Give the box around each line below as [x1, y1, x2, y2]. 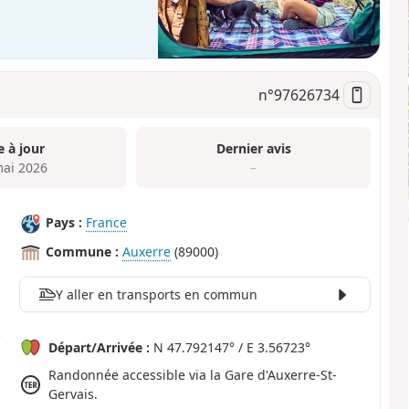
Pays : [46, 214, 83, 232]
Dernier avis [215, 139, 291, 157]
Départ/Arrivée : [48, 339, 151, 357]
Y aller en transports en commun [55, 286, 257, 304]
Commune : [46, 243, 120, 261]
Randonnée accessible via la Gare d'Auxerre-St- [48, 366, 338, 384]
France [86, 214, 128, 232]
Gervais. [48, 385, 99, 404]
